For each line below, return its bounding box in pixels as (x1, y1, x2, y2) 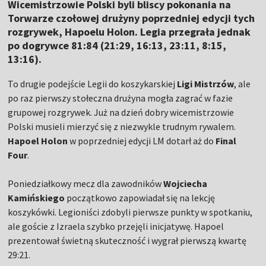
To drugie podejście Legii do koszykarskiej (8, 78, 178, 90)
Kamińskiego (8, 192, 65, 204)
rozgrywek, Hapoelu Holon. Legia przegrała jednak (8, 25, 251, 39)
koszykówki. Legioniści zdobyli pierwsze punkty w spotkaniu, (8, 206, 253, 218)
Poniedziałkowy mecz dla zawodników (8, 178, 164, 190)
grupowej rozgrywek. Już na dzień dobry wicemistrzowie (8, 106, 235, 119)
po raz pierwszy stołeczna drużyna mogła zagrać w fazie (8, 92, 233, 104)
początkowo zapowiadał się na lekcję (65, 192, 216, 204)
